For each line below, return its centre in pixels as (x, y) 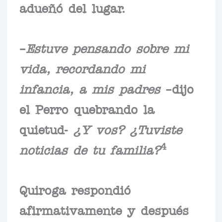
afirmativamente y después (104, 209)
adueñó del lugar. (72, 7)
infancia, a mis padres (89, 88)
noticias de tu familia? (90, 149)
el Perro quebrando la (87, 108)
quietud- (46, 129)
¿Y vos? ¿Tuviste (127, 129)
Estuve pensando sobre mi (107, 47)
